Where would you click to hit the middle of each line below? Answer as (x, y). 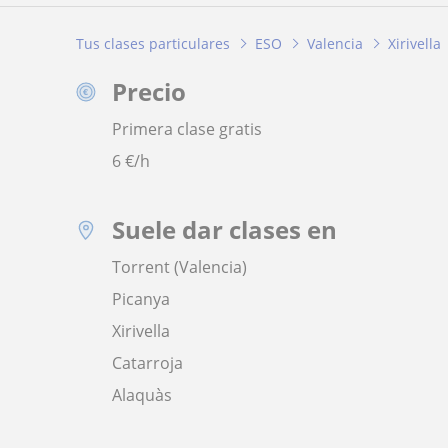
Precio (149, 92)
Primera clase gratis (187, 129)
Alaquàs (142, 395)
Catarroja (147, 363)
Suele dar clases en (224, 230)
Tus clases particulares (153, 43)
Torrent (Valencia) (179, 267)
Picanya (141, 299)
